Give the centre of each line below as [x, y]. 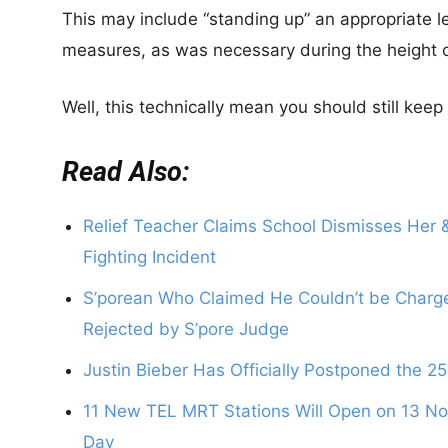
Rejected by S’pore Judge [186, 329]
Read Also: [126, 172]
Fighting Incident [149, 257]
